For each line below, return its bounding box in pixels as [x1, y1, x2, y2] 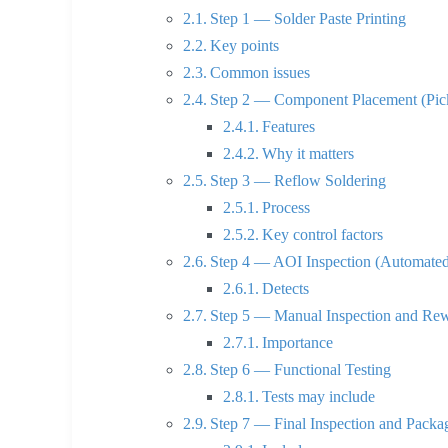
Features [262, 118, 316, 136]
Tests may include [262, 388, 376, 406]
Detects [262, 280, 310, 298]
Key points [210, 37, 280, 55]
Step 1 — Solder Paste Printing [210, 10, 407, 28]
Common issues [210, 64, 311, 82]
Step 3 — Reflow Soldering [210, 172, 387, 190]
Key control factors [262, 226, 384, 244]
